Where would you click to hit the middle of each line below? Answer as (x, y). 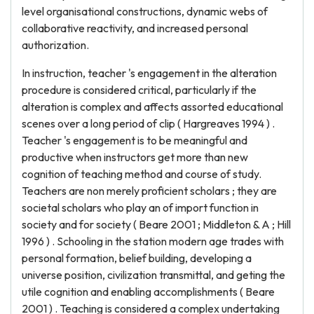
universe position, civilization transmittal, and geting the (153, 275)
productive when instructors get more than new (135, 157)
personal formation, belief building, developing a (137, 258)
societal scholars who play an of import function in (140, 207)
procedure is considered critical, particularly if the (139, 90)
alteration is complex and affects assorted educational (152, 107)
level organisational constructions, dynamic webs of (145, 11)
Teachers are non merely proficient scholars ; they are (149, 191)
